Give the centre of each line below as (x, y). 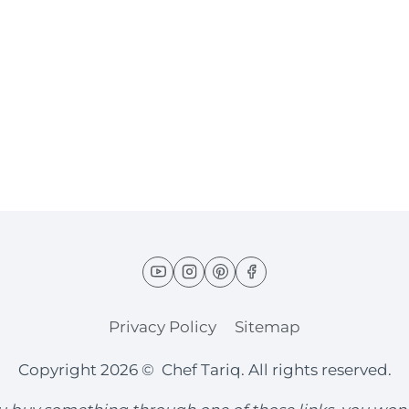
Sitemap (268, 326)
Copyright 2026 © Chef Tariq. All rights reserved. (204, 370)
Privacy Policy (162, 326)
